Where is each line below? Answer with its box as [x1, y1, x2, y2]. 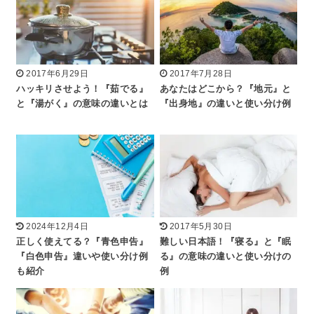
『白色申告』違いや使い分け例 [16, 252, 148, 262]
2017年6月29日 [26, 68, 89, 78]
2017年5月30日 [169, 221, 233, 232]
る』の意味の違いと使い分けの [160, 252, 292, 262]
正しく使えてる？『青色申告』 [16, 237, 148, 247]
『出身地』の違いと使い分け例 [160, 98, 292, 109]
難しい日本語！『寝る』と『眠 [160, 237, 292, 247]
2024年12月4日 [26, 221, 89, 232]
